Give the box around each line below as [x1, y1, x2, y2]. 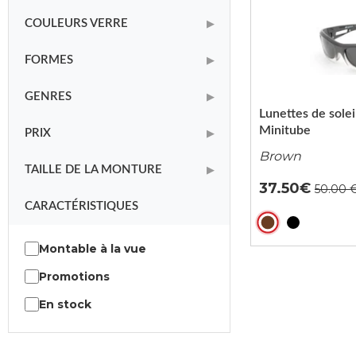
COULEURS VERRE [25, 17, 128, 29]
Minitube [259, 124, 311, 137]
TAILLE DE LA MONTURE [25, 164, 162, 176]
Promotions [39, 269, 110, 284]
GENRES [25, 91, 72, 103]
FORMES [25, 54, 73, 66]
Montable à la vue [39, 242, 146, 256]
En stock [39, 297, 91, 311]
